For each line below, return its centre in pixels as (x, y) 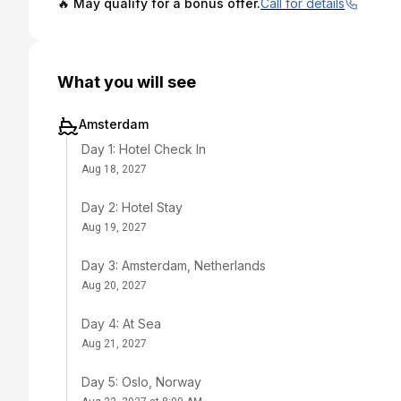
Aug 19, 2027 (114, 227)
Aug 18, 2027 (114, 169)
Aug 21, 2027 (114, 344)
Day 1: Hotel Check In (144, 149)
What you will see (127, 82)
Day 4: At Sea (121, 324)
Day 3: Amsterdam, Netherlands (174, 265)
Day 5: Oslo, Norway (141, 382)
